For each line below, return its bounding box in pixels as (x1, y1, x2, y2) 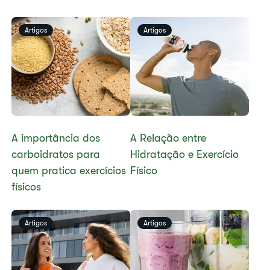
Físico (130, 165, 157, 177)
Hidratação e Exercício (130, 148, 239, 160)
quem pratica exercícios (11, 165, 127, 177)
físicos (11, 181, 42, 193)
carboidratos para (11, 148, 101, 160)
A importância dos (11, 132, 101, 144)
